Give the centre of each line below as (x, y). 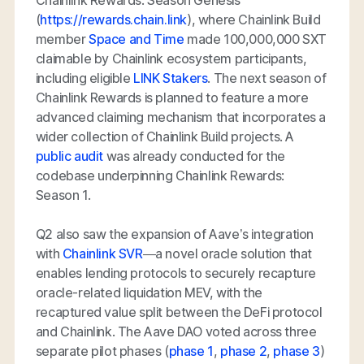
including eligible (84, 78)
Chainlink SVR (102, 253)
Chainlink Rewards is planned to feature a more (172, 97)
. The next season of (267, 78)
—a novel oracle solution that (227, 253)
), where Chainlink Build (254, 19)
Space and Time (136, 39)
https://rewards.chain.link (114, 19)
